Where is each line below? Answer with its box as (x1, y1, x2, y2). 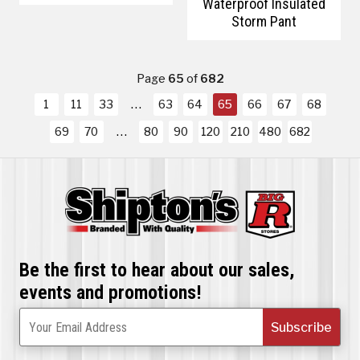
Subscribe (271, 316, 332, 337)
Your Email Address (29, 318, 127, 335)
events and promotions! (19, 279, 202, 304)
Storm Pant (231, 12, 297, 31)
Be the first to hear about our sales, (19, 256, 295, 281)
